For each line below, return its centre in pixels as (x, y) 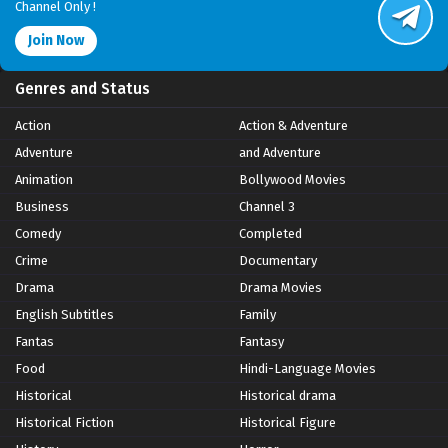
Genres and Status (82, 89)
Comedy (38, 234)
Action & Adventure (293, 126)
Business (42, 207)
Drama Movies (280, 288)
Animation (44, 180)
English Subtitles (64, 315)
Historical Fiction (64, 423)
